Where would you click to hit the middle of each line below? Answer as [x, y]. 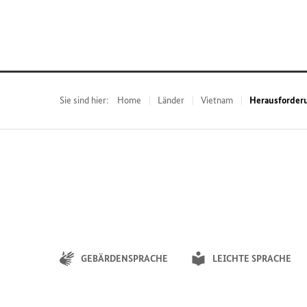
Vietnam [217, 100]
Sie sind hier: [84, 100]
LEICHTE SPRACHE [252, 258]
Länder [171, 100]
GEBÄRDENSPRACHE [124, 258]
